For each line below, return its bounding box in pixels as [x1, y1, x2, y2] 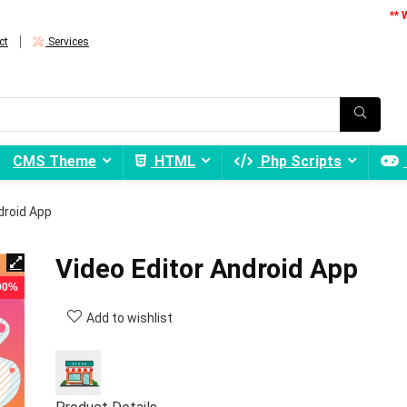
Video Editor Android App [55, 253, 358, 284]
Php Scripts [257, 153, 342, 170]
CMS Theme [13, 153, 96, 170]
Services [45, 35, 89, 48]
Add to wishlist [85, 311, 173, 325]
